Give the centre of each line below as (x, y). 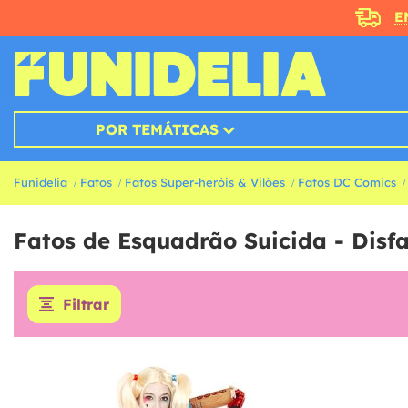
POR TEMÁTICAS (157, 130)
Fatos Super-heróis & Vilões (205, 183)
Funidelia (41, 183)
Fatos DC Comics (347, 183)
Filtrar (86, 305)
